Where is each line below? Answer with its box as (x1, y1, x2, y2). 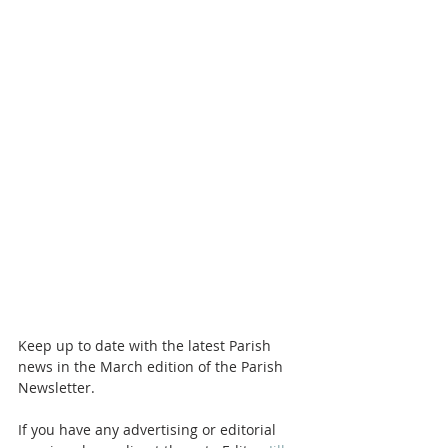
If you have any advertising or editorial (18, 420, 280, 440)
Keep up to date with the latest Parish (18, 336, 275, 356)
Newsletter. (18, 378, 99, 398)
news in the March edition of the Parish (18, 357, 287, 377)
